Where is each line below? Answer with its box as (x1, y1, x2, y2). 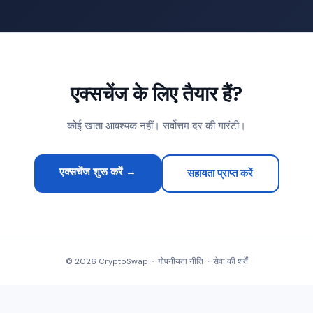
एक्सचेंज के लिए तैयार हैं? (71, 81, 242, 108)
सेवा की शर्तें (212, 256, 248, 267)
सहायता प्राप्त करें (187, 166, 253, 180)
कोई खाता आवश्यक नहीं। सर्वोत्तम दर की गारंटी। (67, 118, 246, 133)
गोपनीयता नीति (157, 256, 203, 267)
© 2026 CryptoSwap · (65, 256, 158, 267)
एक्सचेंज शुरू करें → (59, 165, 136, 180)
